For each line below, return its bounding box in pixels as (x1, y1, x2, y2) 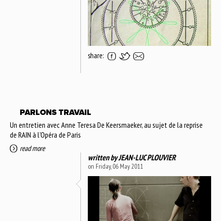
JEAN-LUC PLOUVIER (118, 152, 176, 162)
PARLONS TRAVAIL (20, 107, 91, 117)
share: (88, 50, 104, 60)
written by (88, 152, 118, 162)
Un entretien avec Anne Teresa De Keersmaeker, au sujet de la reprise (10, 119, 203, 130)
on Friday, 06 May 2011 (88, 161, 143, 171)
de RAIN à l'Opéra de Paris (10, 129, 81, 140)
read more (20, 143, 45, 153)
